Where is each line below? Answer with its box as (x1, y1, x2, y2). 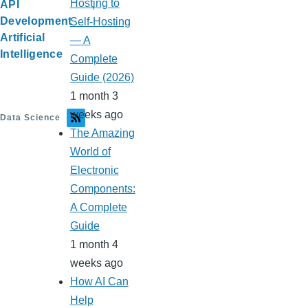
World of (69, 146, 111, 158)
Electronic (69, 164, 119, 177)
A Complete (69, 201, 127, 214)
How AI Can (69, 276, 129, 288)
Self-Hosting (69, 16, 131, 28)
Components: (69, 183, 135, 195)
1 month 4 (69, 239, 118, 251)
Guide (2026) (69, 71, 134, 84)
